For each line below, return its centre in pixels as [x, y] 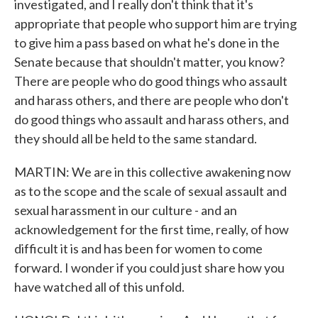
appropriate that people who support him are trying [155, 23]
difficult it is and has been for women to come [138, 248]
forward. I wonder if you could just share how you [149, 268]
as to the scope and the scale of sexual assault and [150, 191]
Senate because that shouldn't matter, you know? [149, 62]
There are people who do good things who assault [151, 81]
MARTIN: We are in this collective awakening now [153, 172]
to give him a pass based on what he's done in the [147, 43]
